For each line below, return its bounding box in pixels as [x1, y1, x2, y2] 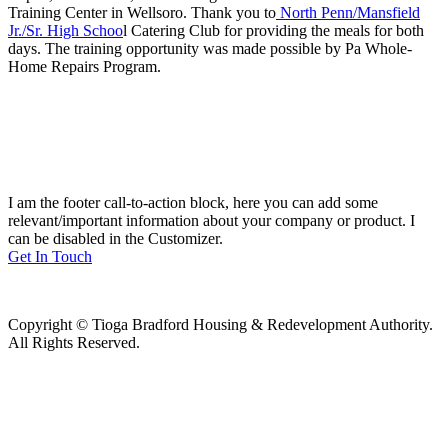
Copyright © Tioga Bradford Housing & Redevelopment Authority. [8, 315, 433, 333]
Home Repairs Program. [8, 57, 161, 75]
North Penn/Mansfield [276, 3, 420, 21]
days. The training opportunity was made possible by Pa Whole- [8, 39, 412, 57]
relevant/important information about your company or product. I [8, 211, 415, 229]
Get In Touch [8, 247, 92, 265]
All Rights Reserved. [8, 333, 140, 351]
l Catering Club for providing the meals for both [123, 21, 424, 39]
